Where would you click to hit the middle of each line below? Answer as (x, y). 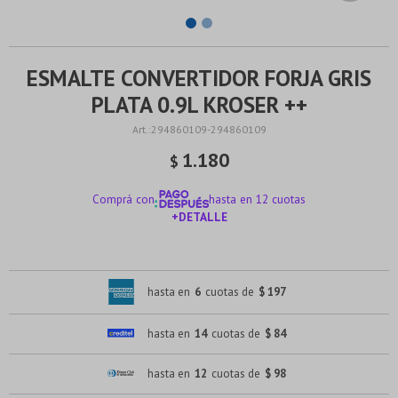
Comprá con (123, 199)
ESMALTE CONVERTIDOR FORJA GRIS (199, 78)
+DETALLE (199, 217)
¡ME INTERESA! (199, 256)
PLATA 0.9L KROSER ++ (199, 105)
